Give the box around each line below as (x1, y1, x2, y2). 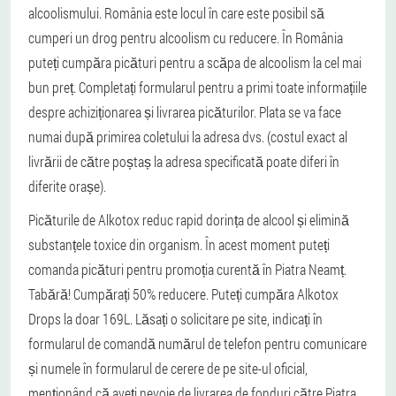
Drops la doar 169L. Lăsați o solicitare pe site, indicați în (28, 309, 323, 328)
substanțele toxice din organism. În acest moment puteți (28, 235, 330, 254)
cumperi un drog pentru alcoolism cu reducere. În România (28, 28, 343, 47)
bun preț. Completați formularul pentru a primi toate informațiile (28, 78, 367, 96)
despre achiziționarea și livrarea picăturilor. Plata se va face (28, 103, 341, 121)
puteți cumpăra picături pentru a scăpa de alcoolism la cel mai (28, 53, 362, 72)
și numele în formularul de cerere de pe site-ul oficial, (28, 359, 308, 377)
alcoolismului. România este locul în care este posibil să (28, 4, 324, 22)
